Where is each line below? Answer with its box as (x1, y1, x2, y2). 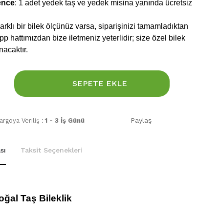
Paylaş (130, 116, 152, 124)
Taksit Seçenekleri (20, 146, 83, 154)
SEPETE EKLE (72, 79, 128, 88)
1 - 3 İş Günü (44, 117, 85, 124)
